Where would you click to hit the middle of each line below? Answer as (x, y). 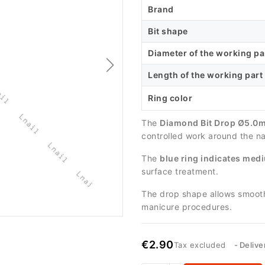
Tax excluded (201, 245)
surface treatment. (180, 171)
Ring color (170, 98)
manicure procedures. (187, 207)
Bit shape (168, 31)
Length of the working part (205, 75)
